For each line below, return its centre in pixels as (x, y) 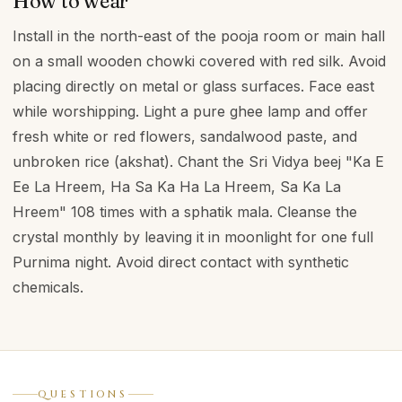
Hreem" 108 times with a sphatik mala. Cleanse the (185, 212)
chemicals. (48, 287)
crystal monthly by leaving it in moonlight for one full (193, 237)
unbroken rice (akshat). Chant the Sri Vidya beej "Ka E (198, 162)
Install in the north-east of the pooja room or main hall (199, 36)
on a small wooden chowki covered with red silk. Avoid (199, 61)
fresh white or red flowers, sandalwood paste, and (185, 136)
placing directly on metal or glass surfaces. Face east (193, 86)
